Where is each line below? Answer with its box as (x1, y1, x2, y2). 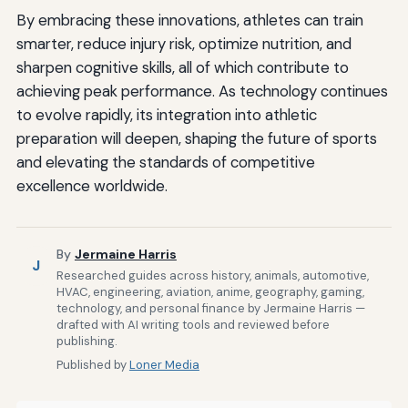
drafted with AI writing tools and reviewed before (56, 316, 330, 332)
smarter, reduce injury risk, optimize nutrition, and (15, 33, 352, 54)
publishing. (56, 332, 117, 349)
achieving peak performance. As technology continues (15, 80, 388, 101)
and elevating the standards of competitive (15, 151, 315, 172)
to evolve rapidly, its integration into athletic (15, 104, 317, 125)
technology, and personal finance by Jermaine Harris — (56, 300, 365, 316)
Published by (56, 356, 129, 372)
